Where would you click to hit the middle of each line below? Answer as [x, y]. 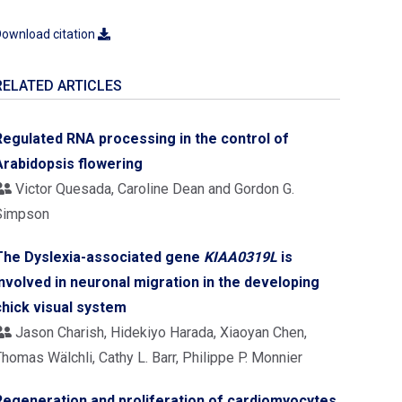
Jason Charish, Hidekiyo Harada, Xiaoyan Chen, [159, 332]
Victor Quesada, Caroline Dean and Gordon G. [153, 189]
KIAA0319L [240, 257]
